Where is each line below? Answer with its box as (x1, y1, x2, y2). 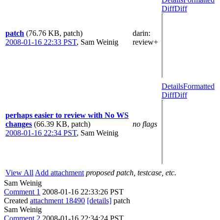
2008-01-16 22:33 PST (5, 38, 77, 46)
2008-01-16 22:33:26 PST (42, 188, 124, 196)
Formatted (183, 82, 215, 90)
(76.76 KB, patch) (26, 29, 82, 37)
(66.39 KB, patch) (34, 120, 90, 128)
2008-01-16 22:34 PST (5, 129, 77, 137)
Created (4, 196, 30, 205)
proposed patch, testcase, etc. (86, 168, 176, 177)
